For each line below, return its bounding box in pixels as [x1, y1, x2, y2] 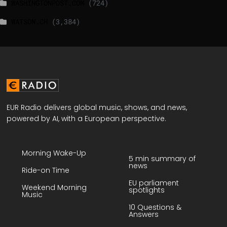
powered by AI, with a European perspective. [7, 113, 167, 124]
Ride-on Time [22, 165, 70, 176]
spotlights [129, 184, 165, 195]
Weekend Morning [22, 182, 87, 193]
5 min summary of [129, 153, 196, 164]
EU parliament [129, 177, 179, 188]
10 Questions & [129, 202, 181, 212]
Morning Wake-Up [22, 148, 87, 159]
